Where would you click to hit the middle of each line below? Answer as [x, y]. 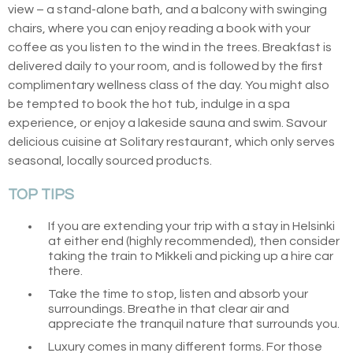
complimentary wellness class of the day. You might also [169, 85]
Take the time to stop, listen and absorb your [178, 294]
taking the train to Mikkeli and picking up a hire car [191, 256]
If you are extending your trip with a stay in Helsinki [192, 226]
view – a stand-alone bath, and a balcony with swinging [167, 9]
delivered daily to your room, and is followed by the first [165, 66]
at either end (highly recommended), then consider [194, 241]
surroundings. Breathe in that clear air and [169, 308]
